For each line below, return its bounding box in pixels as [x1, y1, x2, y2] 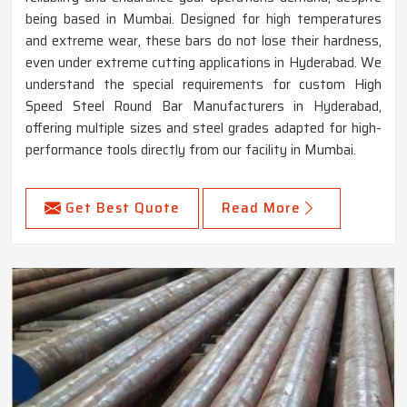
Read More [222, 197, 301, 220]
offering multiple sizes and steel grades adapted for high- [25, 117, 382, 140]
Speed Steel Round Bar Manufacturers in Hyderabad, [25, 95, 382, 118]
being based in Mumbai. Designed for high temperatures [25, 8, 382, 31]
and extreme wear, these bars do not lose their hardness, [25, 30, 382, 53]
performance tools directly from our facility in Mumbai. [25, 139, 356, 162]
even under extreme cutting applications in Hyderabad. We [25, 52, 382, 74]
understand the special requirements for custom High [25, 74, 382, 96]
